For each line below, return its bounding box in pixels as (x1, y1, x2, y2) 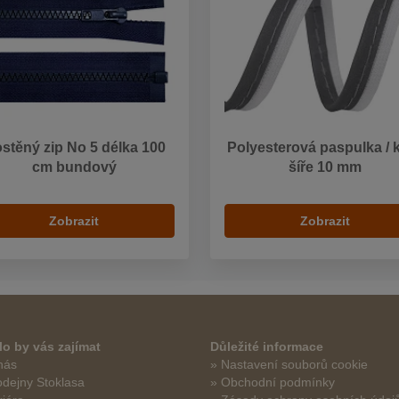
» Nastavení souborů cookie (210, 357, 368, 372)
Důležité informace (210, 339, 323, 354)
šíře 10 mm (288, 159, 362, 175)
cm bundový (31, 159, 117, 175)
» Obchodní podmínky (210, 375, 335, 390)
